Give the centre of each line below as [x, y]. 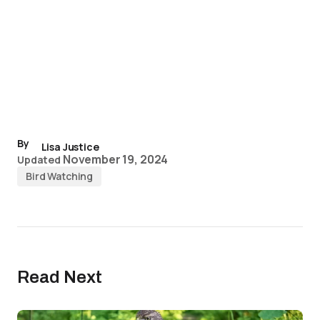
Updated [39, 160]
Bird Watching [60, 176]
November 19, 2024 [115, 159]
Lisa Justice [70, 147]
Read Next [60, 277]
